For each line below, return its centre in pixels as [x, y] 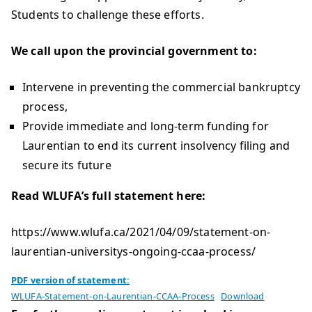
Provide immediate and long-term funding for [146, 126]
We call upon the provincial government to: [134, 51]
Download [243, 296]
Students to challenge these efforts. [108, 15]
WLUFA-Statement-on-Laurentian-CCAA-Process [113, 296]
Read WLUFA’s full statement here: [109, 196]
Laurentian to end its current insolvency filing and [156, 146]
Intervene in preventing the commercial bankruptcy [161, 87]
